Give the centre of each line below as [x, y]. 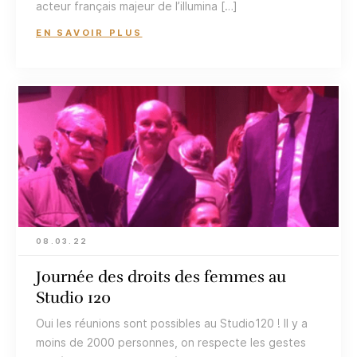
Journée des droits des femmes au [161, 277]
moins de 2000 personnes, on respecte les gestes [171, 342]
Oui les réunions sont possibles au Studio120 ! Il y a [172, 323]
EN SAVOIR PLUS [89, 33]
